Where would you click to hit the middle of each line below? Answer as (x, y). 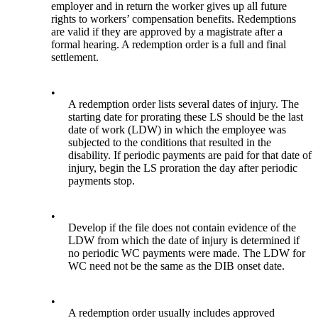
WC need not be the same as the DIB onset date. (177, 266)
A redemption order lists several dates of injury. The (184, 104)
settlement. (75, 57)
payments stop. (102, 181)
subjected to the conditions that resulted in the (170, 143)
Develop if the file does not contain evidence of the (182, 228)
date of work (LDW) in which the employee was (177, 130)
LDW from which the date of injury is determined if (184, 241)
